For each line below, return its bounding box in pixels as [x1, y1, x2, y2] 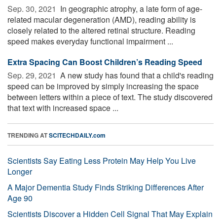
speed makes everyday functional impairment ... [7, 35, 173, 47]
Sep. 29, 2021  [7, 69, 58, 81]
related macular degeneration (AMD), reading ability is [7, 13, 196, 25]
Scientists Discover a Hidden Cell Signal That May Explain [7, 208, 213, 220]
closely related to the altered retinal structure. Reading [7, 24, 195, 36]
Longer [7, 165, 32, 177]
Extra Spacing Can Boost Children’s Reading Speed [7, 56, 202, 68]
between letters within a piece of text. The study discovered [7, 91, 213, 103]
